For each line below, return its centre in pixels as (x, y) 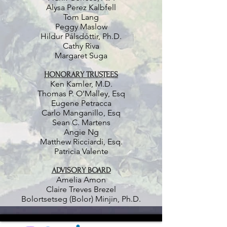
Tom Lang (81, 17)
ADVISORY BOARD (81, 170)
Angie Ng (81, 132)
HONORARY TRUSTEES (81, 74)
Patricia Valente (81, 151)
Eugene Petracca (81, 103)
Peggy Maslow (81, 27)
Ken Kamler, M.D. (81, 84)
